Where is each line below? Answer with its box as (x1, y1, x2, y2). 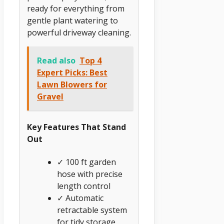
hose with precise (57, 168, 122, 179)
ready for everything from (27, 3, 124, 14)
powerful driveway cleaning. (27, 27, 131, 38)
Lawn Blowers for (37, 79, 107, 90)
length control (57, 180, 110, 191)
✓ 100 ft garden (57, 156, 116, 167)
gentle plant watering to (27, 15, 118, 26)
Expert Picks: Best (37, 67, 107, 78)
